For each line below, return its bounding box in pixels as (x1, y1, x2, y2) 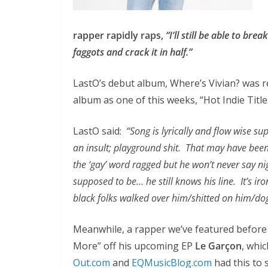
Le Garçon (195, 239, 242, 252)
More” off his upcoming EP (73, 239, 195, 252)
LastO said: (73, 124, 124, 138)
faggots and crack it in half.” (73, 45, 192, 59)
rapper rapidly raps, (73, 29, 166, 42)
